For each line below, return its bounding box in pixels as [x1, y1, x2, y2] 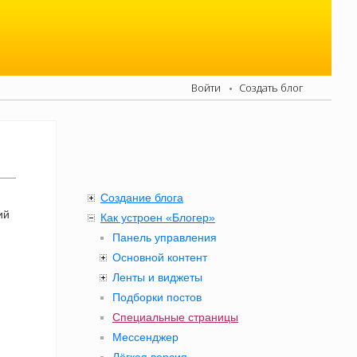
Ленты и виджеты [112, 271, 202, 284]
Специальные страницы [112, 311, 238, 324]
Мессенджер [112, 331, 178, 343]
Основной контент [112, 251, 207, 264]
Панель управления [112, 231, 217, 244]
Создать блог [239, 80, 304, 95]
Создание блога [100, 191, 183, 204]
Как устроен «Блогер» [100, 211, 215, 224]
